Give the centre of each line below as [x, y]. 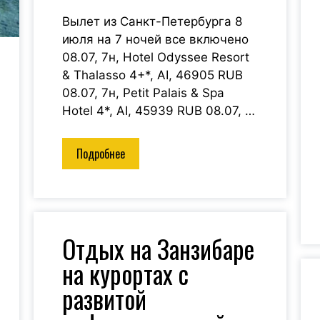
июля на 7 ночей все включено [156, 39]
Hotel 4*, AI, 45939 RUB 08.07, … [159, 110]
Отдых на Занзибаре [159, 249]
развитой [105, 299]
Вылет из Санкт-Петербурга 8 [152, 21]
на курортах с [126, 274]
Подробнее [101, 154]
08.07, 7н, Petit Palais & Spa [144, 92]
